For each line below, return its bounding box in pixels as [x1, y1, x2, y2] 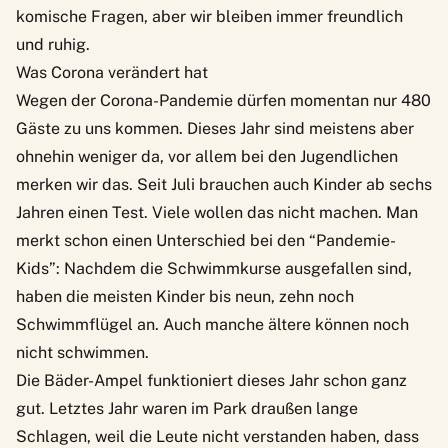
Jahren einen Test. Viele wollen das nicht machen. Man [16, 203, 418, 223]
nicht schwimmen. [16, 343, 153, 363]
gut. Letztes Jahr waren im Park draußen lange [16, 399, 358, 419]
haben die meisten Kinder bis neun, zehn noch [16, 287, 354, 307]
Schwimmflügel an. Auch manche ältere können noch [16, 315, 409, 335]
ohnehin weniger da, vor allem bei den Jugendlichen [16, 147, 398, 167]
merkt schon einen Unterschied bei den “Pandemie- [16, 231, 396, 251]
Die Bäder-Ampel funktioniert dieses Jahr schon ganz [16, 371, 407, 391]
